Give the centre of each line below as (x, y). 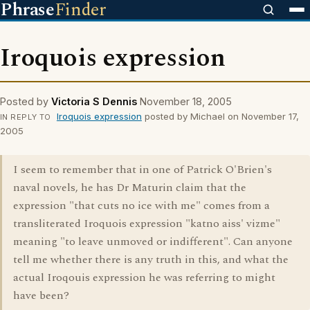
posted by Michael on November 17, (220, 116)
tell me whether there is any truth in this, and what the (151, 259)
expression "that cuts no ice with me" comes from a (142, 206)
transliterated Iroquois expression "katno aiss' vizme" (147, 224)
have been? (41, 295)
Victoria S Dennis (94, 101)
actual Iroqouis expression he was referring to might (144, 277)
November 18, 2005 (186, 101)
